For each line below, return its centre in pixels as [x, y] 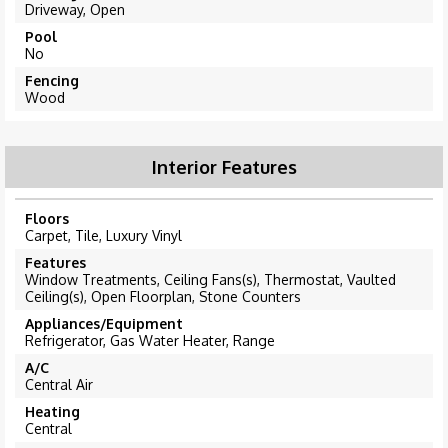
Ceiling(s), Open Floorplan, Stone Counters [163, 297]
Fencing [52, 81]
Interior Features [224, 167]
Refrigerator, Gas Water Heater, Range [150, 341]
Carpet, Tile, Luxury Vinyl [103, 236]
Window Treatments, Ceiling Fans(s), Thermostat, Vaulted [210, 280]
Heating [52, 412]
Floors [47, 219]
